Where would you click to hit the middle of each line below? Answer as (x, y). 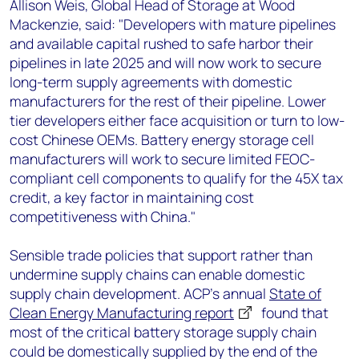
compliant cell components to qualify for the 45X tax (176, 178)
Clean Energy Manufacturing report (122, 313)
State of (295, 293)
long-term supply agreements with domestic (151, 82)
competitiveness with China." (103, 216)
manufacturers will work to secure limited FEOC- (162, 159)
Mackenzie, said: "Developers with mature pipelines (173, 24)
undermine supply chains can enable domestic (157, 274)
